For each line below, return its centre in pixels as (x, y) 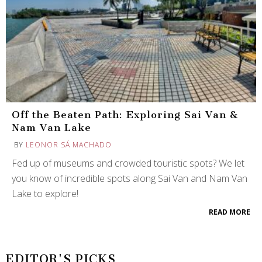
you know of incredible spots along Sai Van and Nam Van (130, 178)
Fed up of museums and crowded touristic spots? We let (128, 163)
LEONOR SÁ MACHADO (69, 144)
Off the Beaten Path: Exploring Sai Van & (125, 114)
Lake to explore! (45, 193)
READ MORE (230, 212)
